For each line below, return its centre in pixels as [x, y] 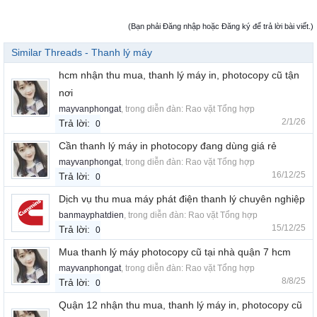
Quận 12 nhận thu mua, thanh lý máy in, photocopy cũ [180, 305]
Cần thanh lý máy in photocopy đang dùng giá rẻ [168, 146]
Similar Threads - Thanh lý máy [82, 53]
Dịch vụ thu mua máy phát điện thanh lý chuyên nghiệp [182, 199]
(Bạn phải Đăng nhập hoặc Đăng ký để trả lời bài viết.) [221, 27]
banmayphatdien [91, 215]
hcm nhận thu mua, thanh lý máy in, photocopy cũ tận [179, 75]
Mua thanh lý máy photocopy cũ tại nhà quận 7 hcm [175, 252]
